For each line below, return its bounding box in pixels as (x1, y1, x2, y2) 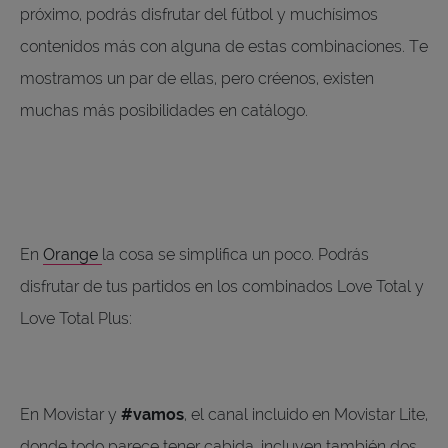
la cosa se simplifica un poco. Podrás (102, 244, 369, 264)
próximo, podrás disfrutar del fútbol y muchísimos (20, 4, 378, 24)
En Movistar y (20, 404, 121, 424)
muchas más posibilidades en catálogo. (20, 100, 312, 120)
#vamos (121, 404, 184, 424)
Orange (43, 244, 102, 264)
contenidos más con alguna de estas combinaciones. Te (20, 36, 428, 56)
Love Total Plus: (20, 308, 132, 328)
